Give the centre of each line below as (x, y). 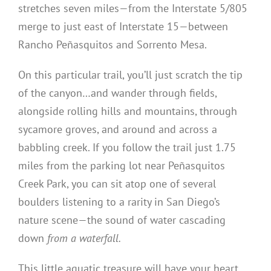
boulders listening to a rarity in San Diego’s (119, 202)
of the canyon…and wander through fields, (117, 93)
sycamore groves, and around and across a (118, 129)
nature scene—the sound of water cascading (122, 220)
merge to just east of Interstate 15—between (123, 27)
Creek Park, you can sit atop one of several (117, 184)
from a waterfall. (84, 238)
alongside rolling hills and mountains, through (128, 111)
